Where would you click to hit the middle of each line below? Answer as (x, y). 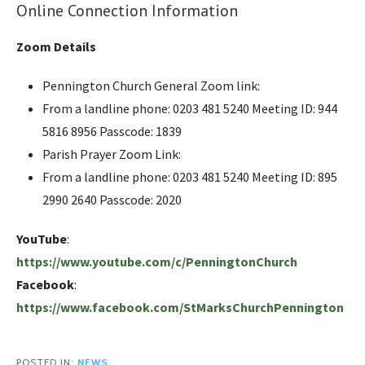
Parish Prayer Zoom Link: (112, 154)
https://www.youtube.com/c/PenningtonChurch (157, 261)
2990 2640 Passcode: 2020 (112, 199)
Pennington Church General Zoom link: (151, 85)
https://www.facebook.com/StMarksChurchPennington (180, 307)
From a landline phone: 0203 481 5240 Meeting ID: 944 (190, 108)
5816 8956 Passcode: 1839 (112, 131)
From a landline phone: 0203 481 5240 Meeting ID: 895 (190, 176)
